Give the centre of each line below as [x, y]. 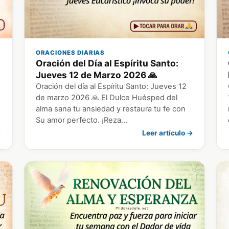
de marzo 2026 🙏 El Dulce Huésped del [106, 98]
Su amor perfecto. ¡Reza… [81, 120]
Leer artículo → [168, 133]
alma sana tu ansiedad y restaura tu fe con [110, 109]
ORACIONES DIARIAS [70, 53]
